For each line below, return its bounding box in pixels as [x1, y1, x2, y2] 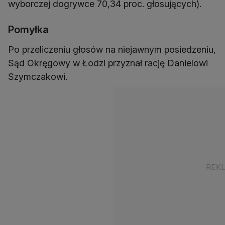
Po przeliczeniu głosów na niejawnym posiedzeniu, [8, 44, 216, 55]
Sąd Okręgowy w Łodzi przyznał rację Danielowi [8, 58, 208, 69]
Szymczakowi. [8, 71, 67, 82]
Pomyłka [8, 24, 49, 36]
